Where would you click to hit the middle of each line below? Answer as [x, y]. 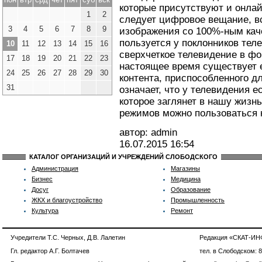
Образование [191, 189]
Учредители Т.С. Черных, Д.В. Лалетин [68, 237]
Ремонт [182, 211]
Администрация [55, 168]
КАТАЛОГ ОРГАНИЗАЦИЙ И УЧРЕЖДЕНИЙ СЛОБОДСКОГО [123, 157]
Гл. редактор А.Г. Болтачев [50, 251]
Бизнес [42, 179]
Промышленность [198, 200]
